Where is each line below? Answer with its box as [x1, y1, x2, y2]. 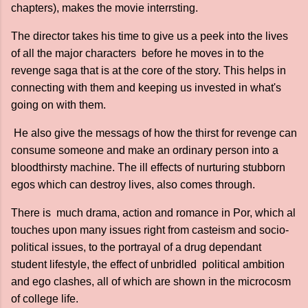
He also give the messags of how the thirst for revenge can [11, 127, 297, 139]
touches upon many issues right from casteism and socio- [11, 224, 289, 236]
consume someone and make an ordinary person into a [11, 144, 278, 156]
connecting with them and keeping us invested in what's [11, 82, 281, 93]
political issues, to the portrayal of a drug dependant [11, 241, 261, 253]
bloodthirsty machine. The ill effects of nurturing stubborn [11, 162, 285, 173]
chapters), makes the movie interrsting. [11, 2, 198, 14]
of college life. [11, 293, 78, 305]
